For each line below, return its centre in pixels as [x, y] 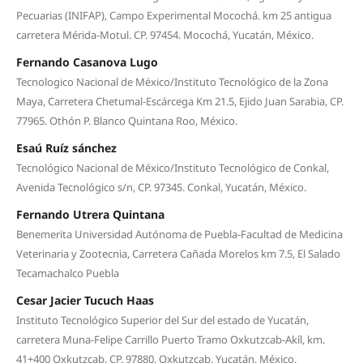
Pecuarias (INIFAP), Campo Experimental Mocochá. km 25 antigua [173, 15]
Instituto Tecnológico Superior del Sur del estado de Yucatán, [162, 320]
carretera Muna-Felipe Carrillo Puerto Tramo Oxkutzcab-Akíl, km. [170, 339]
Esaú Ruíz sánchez [66, 147]
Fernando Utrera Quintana [90, 214]
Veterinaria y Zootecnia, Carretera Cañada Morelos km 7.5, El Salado [178, 253]
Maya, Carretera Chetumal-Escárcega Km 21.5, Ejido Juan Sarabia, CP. [179, 101]
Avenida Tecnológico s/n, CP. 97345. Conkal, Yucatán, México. [161, 187]
